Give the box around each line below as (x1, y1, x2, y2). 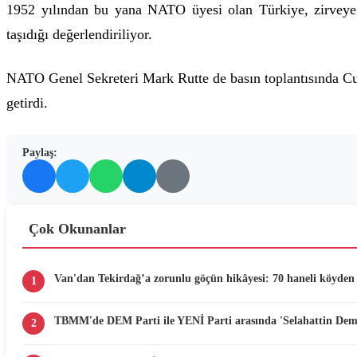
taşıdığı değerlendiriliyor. (6, 26, 152, 42)
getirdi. (6, 95, 48, 111)
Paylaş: (22, 147, 57, 159)
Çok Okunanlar (29, 221, 126, 237)
